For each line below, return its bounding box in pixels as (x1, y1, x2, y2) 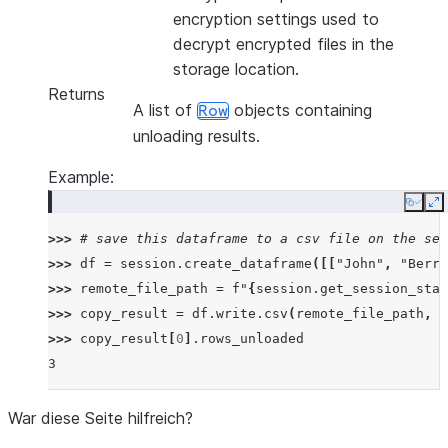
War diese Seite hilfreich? (8, 408, 193, 428)
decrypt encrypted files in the (173, 34, 394, 54)
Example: (48, 167, 114, 187)
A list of (133, 100, 197, 120)
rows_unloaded (200, 331, 304, 346)
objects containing (229, 100, 372, 120)
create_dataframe (184, 256, 312, 271)
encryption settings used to (173, 9, 379, 29)
